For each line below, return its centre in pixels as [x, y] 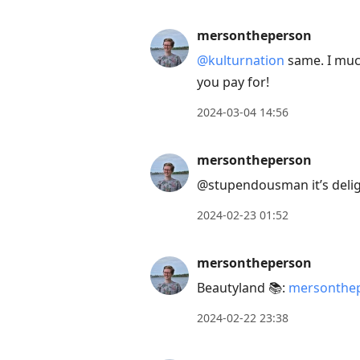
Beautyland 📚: [243, 288]
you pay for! [233, 82]
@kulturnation [241, 61]
